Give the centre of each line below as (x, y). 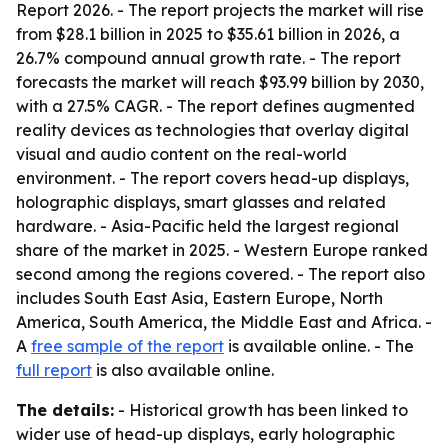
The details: (65, 410)
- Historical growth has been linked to (261, 410)
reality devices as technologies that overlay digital (212, 130)
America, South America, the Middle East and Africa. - (224, 322)
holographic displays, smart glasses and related (201, 202)
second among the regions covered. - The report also (220, 274)
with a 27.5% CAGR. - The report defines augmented (215, 106)
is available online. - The (319, 346)
